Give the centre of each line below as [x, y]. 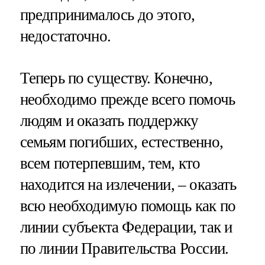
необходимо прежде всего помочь [127, 100]
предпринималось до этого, [107, 14]
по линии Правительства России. [124, 249]
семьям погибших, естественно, [121, 142]
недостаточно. [65, 36]
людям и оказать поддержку [109, 121]
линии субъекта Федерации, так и [126, 227]
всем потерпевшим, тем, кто [110, 164]
